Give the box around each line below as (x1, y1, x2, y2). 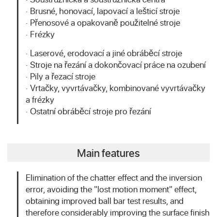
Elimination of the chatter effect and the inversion (26, 171, 202, 183)
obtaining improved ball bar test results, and (26, 195, 184, 206)
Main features (77, 145, 140, 160)
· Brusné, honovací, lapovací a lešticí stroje (26, 5, 180, 16)
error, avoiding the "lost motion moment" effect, (26, 183, 197, 195)
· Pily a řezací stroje (26, 70, 95, 82)
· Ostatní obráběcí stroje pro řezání (26, 105, 151, 117)
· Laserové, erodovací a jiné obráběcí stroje (26, 47, 182, 59)
